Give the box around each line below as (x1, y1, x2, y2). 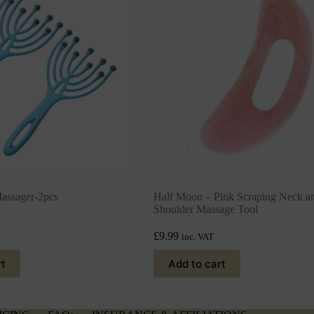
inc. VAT (181, 232, 214, 243)
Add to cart (168, 257, 226, 271)
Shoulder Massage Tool (153, 203, 258, 216)
